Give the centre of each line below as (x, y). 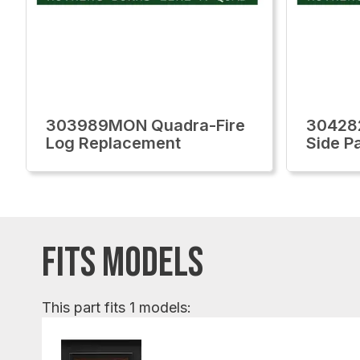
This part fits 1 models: (117, 307)
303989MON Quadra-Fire (145, 125)
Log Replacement (113, 143)
